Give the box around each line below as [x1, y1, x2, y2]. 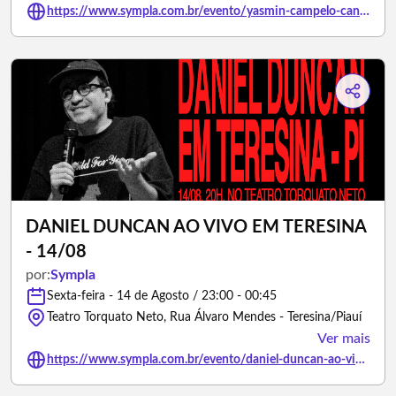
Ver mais [317, 331, 370, 346]
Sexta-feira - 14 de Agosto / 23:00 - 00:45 [47, 290, 277, 302]
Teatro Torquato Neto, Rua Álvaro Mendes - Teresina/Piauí [47, 311, 362, 324]
